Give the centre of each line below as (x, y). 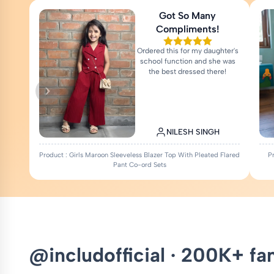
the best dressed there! (188, 72)
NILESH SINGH (193, 132)
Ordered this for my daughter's (187, 51)
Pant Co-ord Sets (139, 165)
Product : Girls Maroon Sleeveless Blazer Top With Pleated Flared (139, 155)
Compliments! (187, 29)
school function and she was (187, 61)
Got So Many (188, 16)
